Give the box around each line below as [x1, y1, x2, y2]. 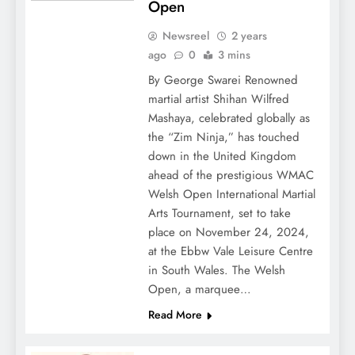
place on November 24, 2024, [147, 223, 309, 241]
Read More [147, 306, 202, 323]
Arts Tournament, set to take [147, 204, 291, 222]
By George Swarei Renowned [147, 71, 298, 89]
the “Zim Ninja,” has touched [147, 128, 300, 146]
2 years [231, 27, 267, 44]
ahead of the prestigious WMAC [147, 166, 314, 184]
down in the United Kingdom [147, 147, 296, 165]
